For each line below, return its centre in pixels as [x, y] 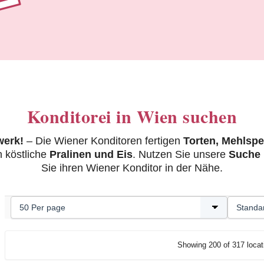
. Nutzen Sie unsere [180, 155]
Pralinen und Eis [91, 155]
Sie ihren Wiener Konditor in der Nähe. [132, 168]
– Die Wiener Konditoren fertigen [103, 141]
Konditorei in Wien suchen [132, 116]
